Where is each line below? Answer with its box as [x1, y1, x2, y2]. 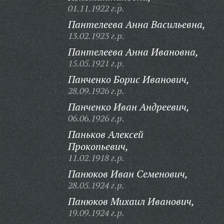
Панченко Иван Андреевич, [67, 100, 189, 113]
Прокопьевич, [67, 139, 128, 153]
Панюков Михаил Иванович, [67, 194, 194, 208]
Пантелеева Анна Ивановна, [67, 45, 198, 58]
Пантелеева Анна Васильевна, [67, 17, 205, 31]
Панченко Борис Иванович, [67, 72, 189, 86]
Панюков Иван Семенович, [67, 167, 188, 180]
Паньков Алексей [67, 127, 143, 141]
